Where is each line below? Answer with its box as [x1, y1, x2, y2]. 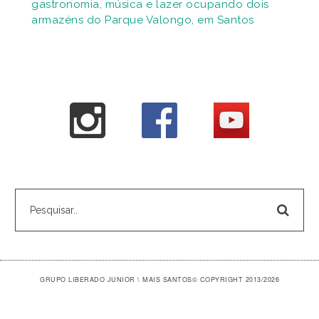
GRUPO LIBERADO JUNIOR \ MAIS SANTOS [40, 274, 192, 284]
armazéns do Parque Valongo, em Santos [31, 13, 254, 26]
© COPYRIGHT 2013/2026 [192, 274, 279, 284]
